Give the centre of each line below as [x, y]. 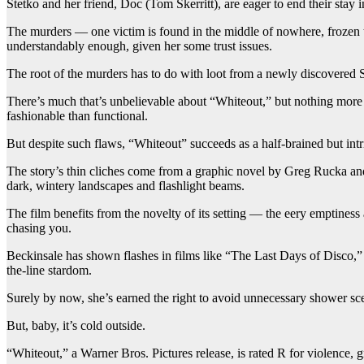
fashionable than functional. [77, 115]
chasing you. [39, 227]
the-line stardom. [49, 270]
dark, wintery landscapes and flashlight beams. [126, 185]
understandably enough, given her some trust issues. [139, 45]
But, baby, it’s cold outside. [76, 325]
